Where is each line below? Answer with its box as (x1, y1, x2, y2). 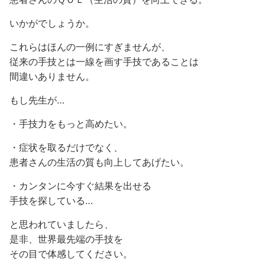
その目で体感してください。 (9, 248, 132, 260)
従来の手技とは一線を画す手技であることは (9, 56, 199, 67)
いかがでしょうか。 (9, 17, 95, 29)
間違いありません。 (9, 70, 95, 82)
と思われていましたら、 (9, 218, 114, 230)
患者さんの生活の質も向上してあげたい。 (9, 156, 189, 168)
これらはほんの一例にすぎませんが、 (9, 41, 170, 53)
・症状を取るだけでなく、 (9, 141, 123, 153)
